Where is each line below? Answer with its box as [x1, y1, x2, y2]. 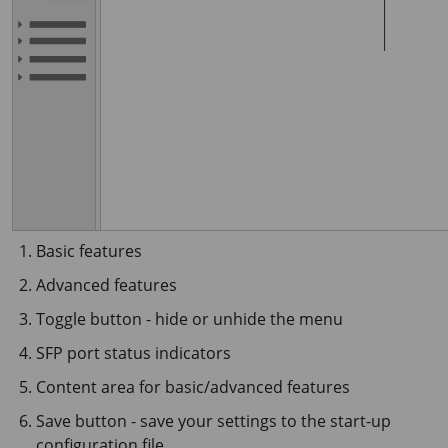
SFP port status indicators [36, 342, 231, 364]
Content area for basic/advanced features [36, 376, 350, 398]
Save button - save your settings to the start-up [36, 410, 391, 432]
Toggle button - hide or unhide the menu [36, 308, 343, 330]
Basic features [36, 240, 142, 262]
